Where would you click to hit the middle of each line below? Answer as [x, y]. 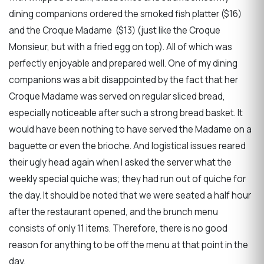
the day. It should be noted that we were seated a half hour [130, 195]
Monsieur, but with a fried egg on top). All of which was [121, 47]
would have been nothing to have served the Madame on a [130, 129]
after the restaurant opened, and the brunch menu [113, 212]
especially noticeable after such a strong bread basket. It [126, 113]
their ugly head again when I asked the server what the [120, 162]
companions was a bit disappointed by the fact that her [123, 80]
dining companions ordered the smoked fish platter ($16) [125, 14]
